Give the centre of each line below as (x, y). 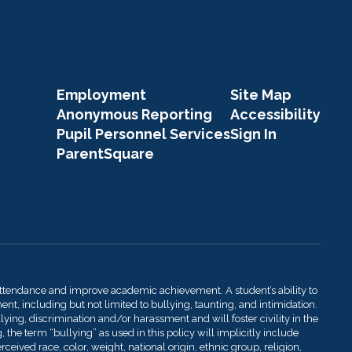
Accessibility (275, 114)
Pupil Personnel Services (143, 134)
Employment (101, 95)
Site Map (260, 95)
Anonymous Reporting (134, 114)
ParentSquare (105, 154)
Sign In (253, 134)
